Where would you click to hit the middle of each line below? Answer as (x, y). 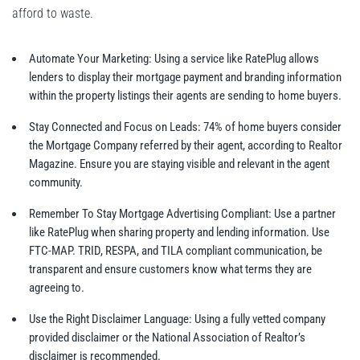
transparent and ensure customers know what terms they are (170, 270)
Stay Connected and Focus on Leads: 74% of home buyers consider (185, 127)
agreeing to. (57, 288)
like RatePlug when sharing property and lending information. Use (179, 233)
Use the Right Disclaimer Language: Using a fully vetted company (177, 319)
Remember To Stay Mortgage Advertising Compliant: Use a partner (182, 214)
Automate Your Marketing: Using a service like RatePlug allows (174, 59)
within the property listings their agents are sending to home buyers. (185, 96)
